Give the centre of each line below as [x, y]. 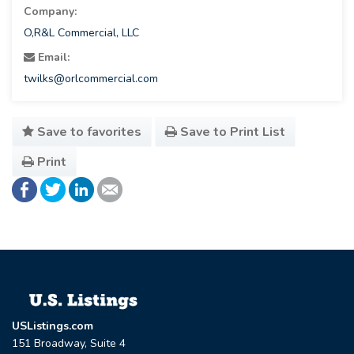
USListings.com [53, 326]
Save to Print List [231, 132]
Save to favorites [88, 132]
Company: [50, 12]
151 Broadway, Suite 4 [69, 344]
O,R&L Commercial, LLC [81, 33]
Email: [52, 58]
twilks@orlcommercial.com [91, 79]
